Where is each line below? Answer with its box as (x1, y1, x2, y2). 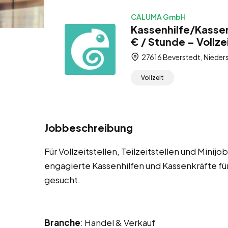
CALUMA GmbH (131, 12, 186, 21)
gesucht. (44, 174, 80, 186)
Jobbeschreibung (44, 121, 133, 134)
